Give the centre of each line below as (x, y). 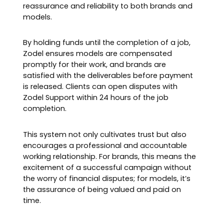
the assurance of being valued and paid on (102, 189)
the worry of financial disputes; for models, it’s (107, 178)
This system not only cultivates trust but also (105, 134)
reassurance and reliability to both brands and (108, 6)
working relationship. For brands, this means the (110, 156)
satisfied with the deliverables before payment (108, 76)
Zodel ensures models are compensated (98, 54)
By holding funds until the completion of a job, (107, 43)
